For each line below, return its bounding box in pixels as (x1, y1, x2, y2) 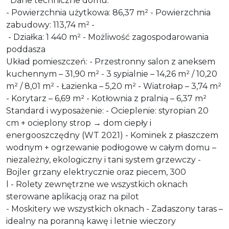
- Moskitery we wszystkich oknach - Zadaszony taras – (6, 203, 223, 214)
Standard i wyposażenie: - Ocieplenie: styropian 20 (6, 105, 209, 116)
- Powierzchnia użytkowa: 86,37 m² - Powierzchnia (6, 7, 211, 17)
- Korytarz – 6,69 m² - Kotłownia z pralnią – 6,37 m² (6, 93, 207, 103)
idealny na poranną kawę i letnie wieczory (6, 216, 176, 226)
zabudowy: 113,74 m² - (6, 19, 97, 30)
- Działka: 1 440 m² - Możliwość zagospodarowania (6, 32, 209, 42)
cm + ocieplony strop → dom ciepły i (6, 118, 151, 128)
